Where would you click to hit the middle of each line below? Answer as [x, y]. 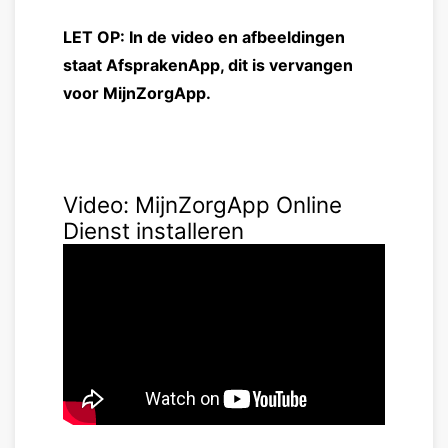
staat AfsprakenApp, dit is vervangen [208, 64]
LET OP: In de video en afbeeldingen [204, 36]
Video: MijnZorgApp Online [202, 205]
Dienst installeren [153, 231]
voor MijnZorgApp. [137, 92]
